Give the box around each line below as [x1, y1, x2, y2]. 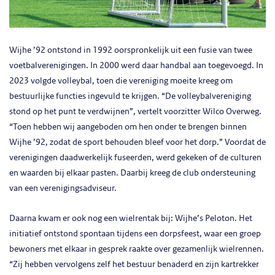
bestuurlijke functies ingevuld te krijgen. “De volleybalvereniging [9, 91, 251, 101]
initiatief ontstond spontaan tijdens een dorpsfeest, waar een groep [9, 228, 261, 239]
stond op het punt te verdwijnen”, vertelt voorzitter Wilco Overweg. [9, 106, 261, 117]
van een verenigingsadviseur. [9, 183, 117, 193]
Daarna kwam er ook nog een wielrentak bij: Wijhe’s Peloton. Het [9, 213, 252, 223]
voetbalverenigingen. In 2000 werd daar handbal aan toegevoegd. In [9, 60, 263, 71]
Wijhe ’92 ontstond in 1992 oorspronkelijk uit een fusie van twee [9, 45, 252, 55]
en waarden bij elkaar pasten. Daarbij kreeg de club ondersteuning [9, 168, 255, 178]
